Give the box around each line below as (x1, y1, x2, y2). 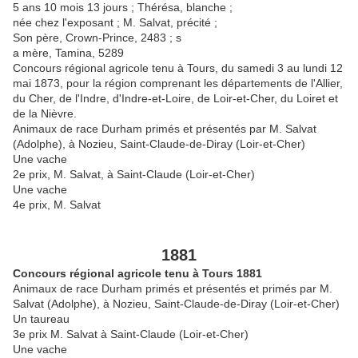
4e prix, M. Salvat (13, 197, 101, 211)
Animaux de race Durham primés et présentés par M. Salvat (13, 121, 316, 135)
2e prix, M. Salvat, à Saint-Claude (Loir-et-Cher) (13, 167, 255, 181)
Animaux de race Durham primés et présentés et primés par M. (13, 281, 332, 295)
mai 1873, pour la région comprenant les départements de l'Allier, (13, 76, 343, 89)
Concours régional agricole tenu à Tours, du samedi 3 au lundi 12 (13, 61, 343, 74)
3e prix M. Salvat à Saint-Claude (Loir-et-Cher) (13, 327, 249, 340)
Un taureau (13, 312, 70, 325)
